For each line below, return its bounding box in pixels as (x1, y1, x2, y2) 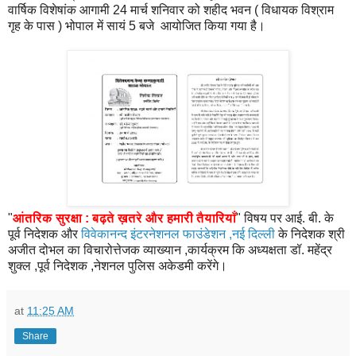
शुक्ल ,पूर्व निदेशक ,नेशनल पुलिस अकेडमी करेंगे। (8, 259, 227, 273)
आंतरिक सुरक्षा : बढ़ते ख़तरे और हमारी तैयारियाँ (13, 211, 236, 226)
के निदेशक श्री (275, 227, 345, 242)
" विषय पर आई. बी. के (236, 211, 334, 226)
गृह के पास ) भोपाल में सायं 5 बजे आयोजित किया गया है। (8, 19, 265, 33)
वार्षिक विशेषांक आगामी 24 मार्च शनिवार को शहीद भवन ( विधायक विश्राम (8, 3, 334, 17)
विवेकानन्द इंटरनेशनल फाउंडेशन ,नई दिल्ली (81, 227, 275, 242)
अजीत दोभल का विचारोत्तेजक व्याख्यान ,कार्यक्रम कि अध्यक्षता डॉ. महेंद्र (8, 243, 332, 257)
